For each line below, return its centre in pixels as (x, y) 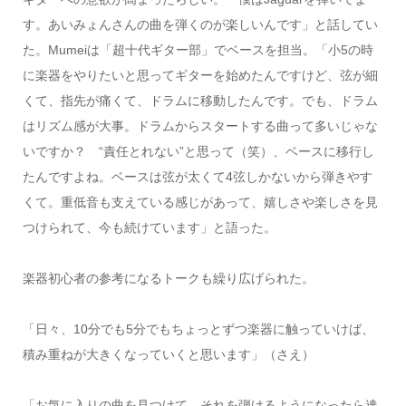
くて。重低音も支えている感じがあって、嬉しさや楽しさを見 (200, 202)
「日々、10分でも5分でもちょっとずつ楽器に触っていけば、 (198, 329)
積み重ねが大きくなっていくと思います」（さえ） (168, 354)
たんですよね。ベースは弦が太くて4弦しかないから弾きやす (197, 176)
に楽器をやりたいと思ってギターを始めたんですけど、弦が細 (200, 75)
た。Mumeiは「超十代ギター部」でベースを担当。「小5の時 (198, 49)
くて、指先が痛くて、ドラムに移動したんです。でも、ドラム (200, 100)
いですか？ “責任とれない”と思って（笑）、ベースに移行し (198, 151)
